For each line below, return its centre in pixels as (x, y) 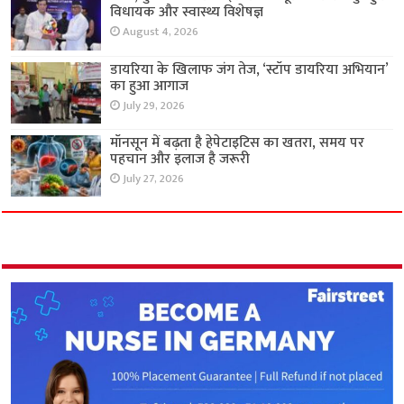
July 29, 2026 (154, 106)
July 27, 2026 (154, 179)
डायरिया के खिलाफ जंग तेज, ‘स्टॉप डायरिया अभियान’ (249, 69)
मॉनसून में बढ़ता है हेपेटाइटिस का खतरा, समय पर (238, 142)
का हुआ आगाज (150, 86)
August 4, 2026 (161, 32)
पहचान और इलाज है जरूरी (180, 159)
